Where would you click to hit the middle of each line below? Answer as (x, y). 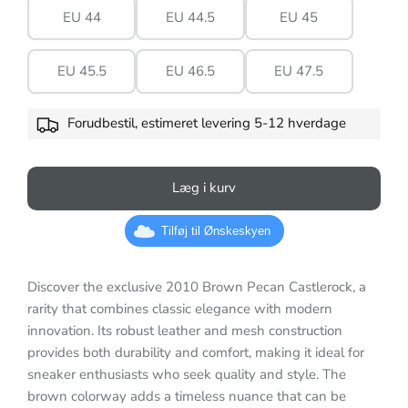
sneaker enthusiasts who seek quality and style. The (187, 374)
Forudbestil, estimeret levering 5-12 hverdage (207, 123)
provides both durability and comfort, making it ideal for (196, 352)
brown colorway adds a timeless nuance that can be (187, 396)
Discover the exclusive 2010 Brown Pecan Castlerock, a (197, 286)
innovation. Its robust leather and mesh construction (185, 330)
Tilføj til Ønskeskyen (215, 231)
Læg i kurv (204, 188)
